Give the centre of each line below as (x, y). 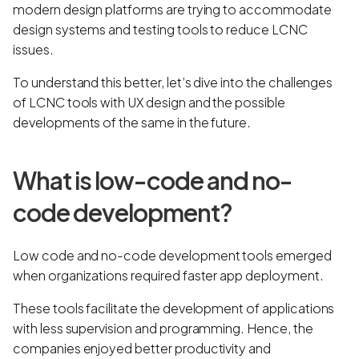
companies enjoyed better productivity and (142, 348)
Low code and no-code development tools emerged (172, 255)
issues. (33, 49)
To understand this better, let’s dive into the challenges (173, 82)
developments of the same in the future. (133, 122)
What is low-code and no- (153, 180)
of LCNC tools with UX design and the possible (149, 102)
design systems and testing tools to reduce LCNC (160, 29)
